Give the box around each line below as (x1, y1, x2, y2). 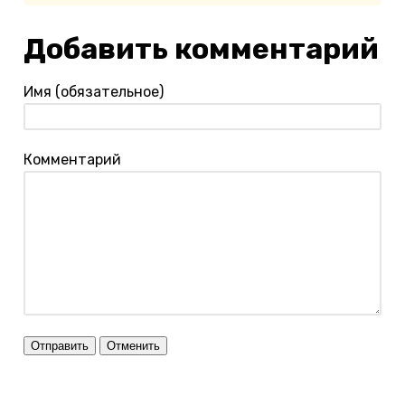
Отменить (107, 338, 160, 353)
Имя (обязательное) (24, 83, 164, 101)
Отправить (31, 338, 89, 353)
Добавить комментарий (24, 32, 379, 67)
